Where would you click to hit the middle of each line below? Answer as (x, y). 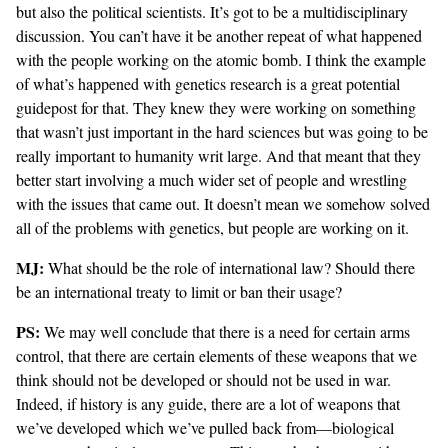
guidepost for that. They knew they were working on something (216, 108)
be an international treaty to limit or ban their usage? (179, 292)
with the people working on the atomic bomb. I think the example (221, 60)
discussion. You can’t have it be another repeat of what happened (219, 36)
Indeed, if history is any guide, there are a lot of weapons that (208, 404)
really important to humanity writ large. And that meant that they (218, 156)
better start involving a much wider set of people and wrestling (211, 180)
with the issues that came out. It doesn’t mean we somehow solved (223, 204)
